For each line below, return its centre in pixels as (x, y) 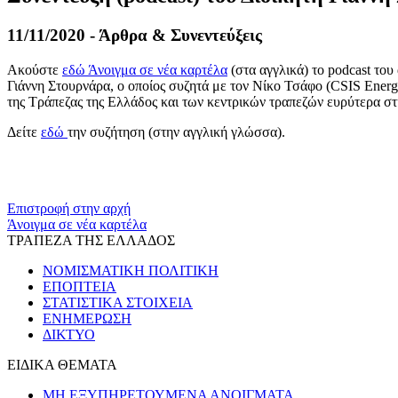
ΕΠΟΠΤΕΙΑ (80, 286)
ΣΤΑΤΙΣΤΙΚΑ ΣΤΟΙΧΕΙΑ (118, 302)
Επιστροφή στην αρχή (69, 208)
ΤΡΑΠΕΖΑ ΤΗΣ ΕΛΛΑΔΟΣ (91, 240)
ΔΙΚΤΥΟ (69, 334)
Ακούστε (35, 69)
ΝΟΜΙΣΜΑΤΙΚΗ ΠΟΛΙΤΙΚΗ (131, 270)
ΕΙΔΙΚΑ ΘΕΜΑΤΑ (62, 364)
